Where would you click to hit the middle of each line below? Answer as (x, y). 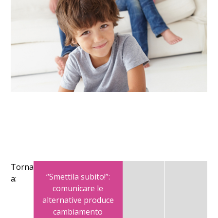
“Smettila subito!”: (78, 177)
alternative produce (78, 200)
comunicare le (78, 189)
